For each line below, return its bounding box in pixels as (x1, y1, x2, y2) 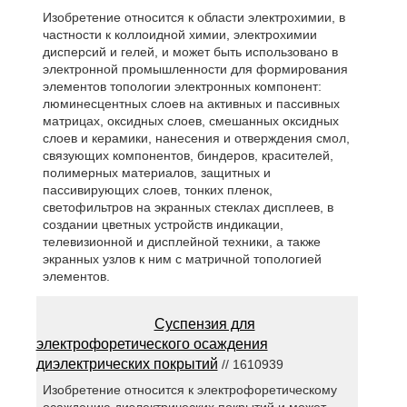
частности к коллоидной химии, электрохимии (42, 27, 317, 43)
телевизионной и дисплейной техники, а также (42, 234, 321, 250)
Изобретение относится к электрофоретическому (42, 382, 337, 397)
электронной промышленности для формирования (42, 62, 348, 77)
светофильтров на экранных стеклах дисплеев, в (42, 200, 333, 215)
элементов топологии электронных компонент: (42, 79, 322, 94)
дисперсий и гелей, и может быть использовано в (42, 45, 338, 60)
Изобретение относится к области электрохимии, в (42, 10, 345, 25)
